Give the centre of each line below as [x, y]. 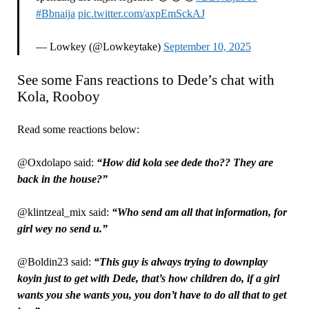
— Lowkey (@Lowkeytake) [99, 47]
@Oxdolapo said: [57, 163]
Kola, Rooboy [58, 97]
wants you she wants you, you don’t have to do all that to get [151, 295]
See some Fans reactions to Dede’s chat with [146, 80]
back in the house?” [62, 179]
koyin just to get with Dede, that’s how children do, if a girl [148, 279]
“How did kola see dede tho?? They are [185, 163]
